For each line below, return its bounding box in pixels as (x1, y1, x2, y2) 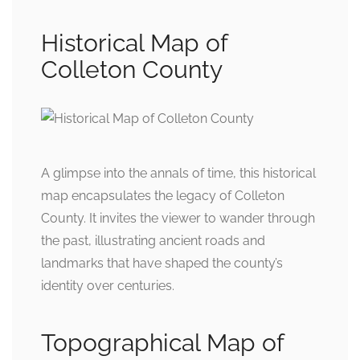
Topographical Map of (41, 329, 284, 358)
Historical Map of (41, 29, 227, 58)
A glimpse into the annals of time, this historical (41, 166, 316, 182)
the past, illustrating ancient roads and (41, 233, 265, 249)
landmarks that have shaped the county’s (41, 256, 283, 272)
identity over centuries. (41, 278, 174, 294)
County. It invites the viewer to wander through (41, 211, 315, 227)
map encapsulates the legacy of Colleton (41, 188, 284, 204)
